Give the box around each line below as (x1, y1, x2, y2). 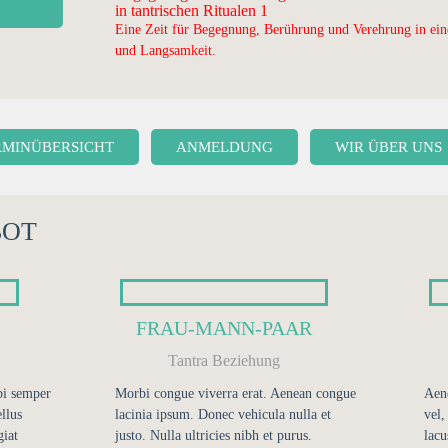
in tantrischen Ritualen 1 (115, 2, 269, 19)
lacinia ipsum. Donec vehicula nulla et (114, 407, 331, 422)
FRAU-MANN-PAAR (135, 317, 312, 339)
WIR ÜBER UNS (334, 139, 442, 155)
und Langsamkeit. (115, 43, 217, 58)
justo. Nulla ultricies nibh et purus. (114, 428, 312, 443)
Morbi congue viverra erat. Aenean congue (114, 386, 356, 401)
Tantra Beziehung (167, 352, 280, 369)
